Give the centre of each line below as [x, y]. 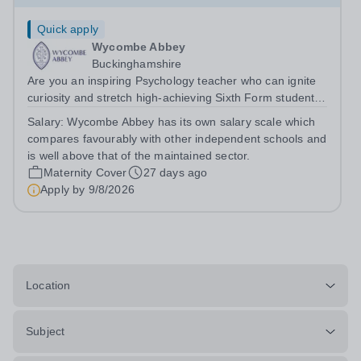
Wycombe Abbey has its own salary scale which [191, 122]
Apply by [64, 189]
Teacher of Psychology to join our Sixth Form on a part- [172, 131]
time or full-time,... [75, 148]
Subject [46, 331]
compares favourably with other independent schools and [177, 139]
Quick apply [68, 29]
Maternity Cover [85, 172]
